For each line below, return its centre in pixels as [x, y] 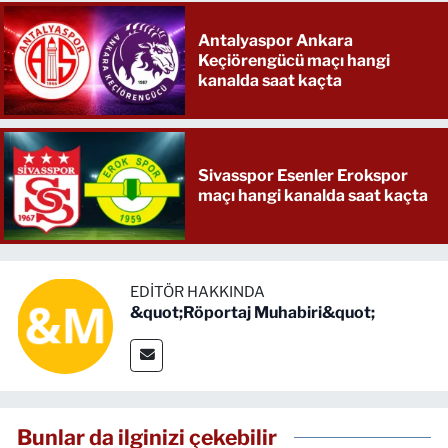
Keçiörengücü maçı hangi [293, 60]
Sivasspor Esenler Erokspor [302, 175]
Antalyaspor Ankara [275, 40]
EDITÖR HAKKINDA [197, 291]
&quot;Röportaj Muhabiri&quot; [252, 312]
